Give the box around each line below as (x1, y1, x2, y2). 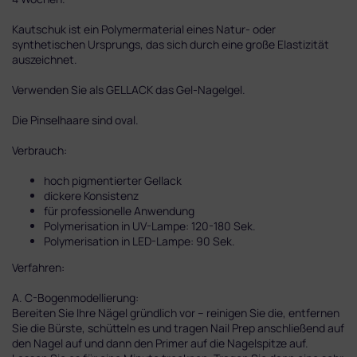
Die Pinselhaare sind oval (12, 112, 135, 127)
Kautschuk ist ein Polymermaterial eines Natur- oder (12, 21, 276, 37)
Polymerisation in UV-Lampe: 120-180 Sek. (44, 218, 256, 233)
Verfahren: (12, 259, 65, 275)
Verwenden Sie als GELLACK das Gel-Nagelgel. (12, 81, 245, 97)
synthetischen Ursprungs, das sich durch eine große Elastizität (12, 36, 329, 52)
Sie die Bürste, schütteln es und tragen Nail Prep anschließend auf (12, 320, 344, 335)
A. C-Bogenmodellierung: (12, 289, 139, 305)
